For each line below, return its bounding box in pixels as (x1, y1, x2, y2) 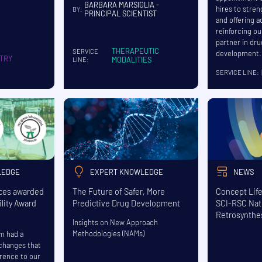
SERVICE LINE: (215, 68, 259, 77)
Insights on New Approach (72, 217, 158, 227)
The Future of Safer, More (72, 186, 165, 196)
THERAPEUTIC (112, 46, 160, 56)
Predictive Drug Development (72, 198, 180, 208)
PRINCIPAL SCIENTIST (84, 9, 157, 19)
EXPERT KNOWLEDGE (90, 167, 164, 177)
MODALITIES (112, 55, 152, 65)
